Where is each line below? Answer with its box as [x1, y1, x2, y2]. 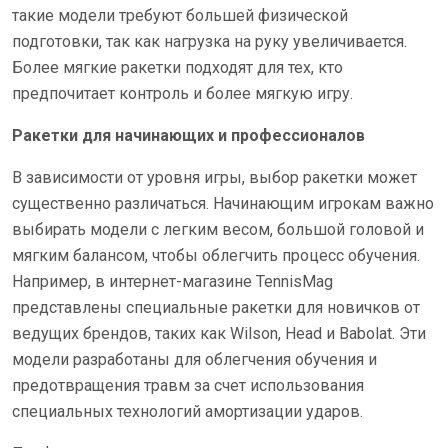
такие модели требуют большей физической [12, 6, 348, 25]
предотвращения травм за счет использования [12, 376, 364, 395]
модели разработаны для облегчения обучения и [12, 350, 377, 369]
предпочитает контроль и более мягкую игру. [12, 84, 353, 103]
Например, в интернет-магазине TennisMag [12, 272, 333, 291]
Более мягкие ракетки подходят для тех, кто [12, 58, 343, 77]
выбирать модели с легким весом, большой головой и [12, 220, 424, 239]
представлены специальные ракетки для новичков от [12, 298, 420, 317]
